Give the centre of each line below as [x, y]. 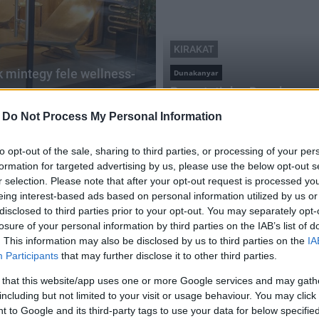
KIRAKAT [194, 49]
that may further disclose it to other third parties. [168, 256]
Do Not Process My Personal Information [112, 117]
